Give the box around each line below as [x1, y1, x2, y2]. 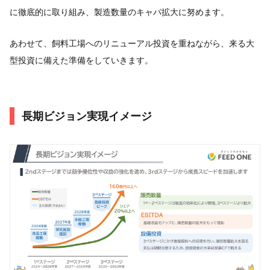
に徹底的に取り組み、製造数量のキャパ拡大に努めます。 [10, 7, 229, 17]
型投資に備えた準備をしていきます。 [10, 55, 153, 65]
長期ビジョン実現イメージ [22, 110, 152, 122]
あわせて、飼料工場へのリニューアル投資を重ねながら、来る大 [10, 38, 254, 48]
